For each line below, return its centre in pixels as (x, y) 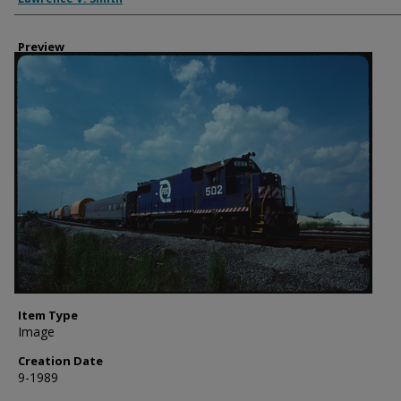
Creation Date (60, 361)
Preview (41, 47)
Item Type (48, 315)
